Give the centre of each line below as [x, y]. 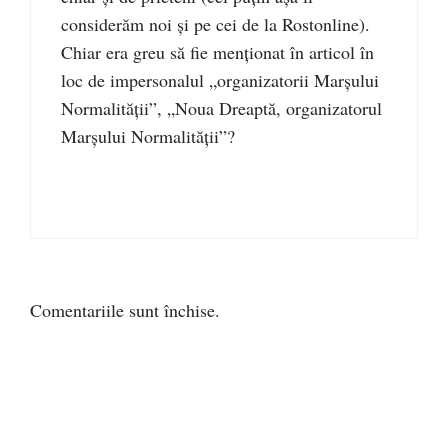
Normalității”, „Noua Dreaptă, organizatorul [221, 108]
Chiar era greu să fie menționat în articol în [217, 52]
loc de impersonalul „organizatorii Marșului [220, 80]
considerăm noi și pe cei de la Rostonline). [215, 24]
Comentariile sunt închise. [125, 310]
